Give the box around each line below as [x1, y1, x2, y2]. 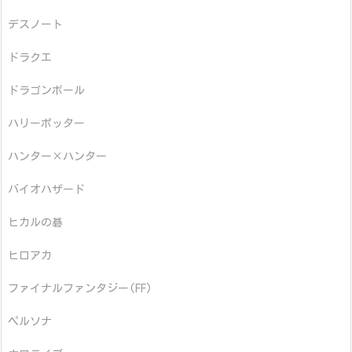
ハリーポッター [8, 118, 85, 130]
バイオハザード [8, 184, 85, 196]
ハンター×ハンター [8, 151, 107, 163]
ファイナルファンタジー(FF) [8, 283, 152, 295]
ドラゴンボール [8, 85, 85, 97]
